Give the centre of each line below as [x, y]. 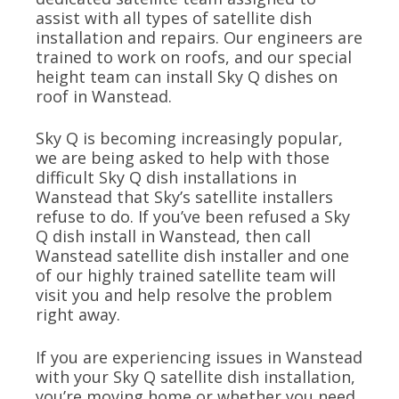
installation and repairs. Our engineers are [199, 37]
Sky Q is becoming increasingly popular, [189, 138]
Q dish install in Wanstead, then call [173, 236]
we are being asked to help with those [183, 158]
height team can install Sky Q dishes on [187, 76]
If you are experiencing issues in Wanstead [199, 357]
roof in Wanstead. [104, 96]
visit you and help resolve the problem [184, 295]
